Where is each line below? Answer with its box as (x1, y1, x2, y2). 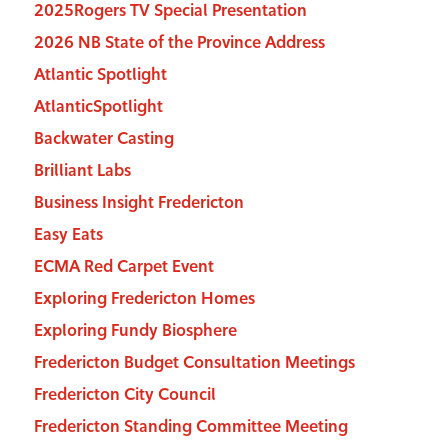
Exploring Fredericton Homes (33, 289, 255, 309)
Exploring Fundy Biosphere (33, 321, 237, 341)
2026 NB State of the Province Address (33, 33, 325, 53)
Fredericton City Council (33, 385, 216, 405)
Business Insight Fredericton (33, 193, 244, 213)
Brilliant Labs (33, 161, 131, 181)
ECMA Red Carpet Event (33, 257, 214, 277)
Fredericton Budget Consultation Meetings (33, 353, 355, 373)
